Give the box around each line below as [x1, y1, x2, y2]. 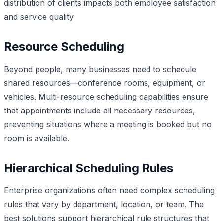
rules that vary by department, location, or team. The [4, 199, 204, 209]
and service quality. [4, 11, 75, 22]
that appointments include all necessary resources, [4, 105, 195, 115]
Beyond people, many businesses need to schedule [4, 64, 196, 74]
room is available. [4, 133, 69, 143]
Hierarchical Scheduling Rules [4, 160, 173, 175]
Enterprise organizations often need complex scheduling [4, 185, 215, 195]
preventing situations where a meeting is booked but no [4, 119, 212, 129]
